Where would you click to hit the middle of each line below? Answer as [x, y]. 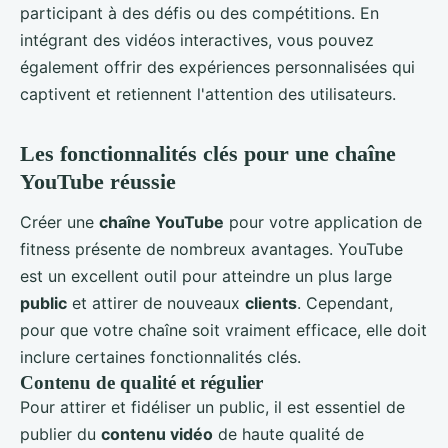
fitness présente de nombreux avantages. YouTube [211, 249]
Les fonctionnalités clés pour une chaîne [208, 154]
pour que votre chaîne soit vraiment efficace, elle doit [223, 330]
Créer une [59, 222]
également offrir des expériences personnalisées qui [217, 67]
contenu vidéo [157, 434]
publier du [60, 434]
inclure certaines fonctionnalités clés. [160, 357]
